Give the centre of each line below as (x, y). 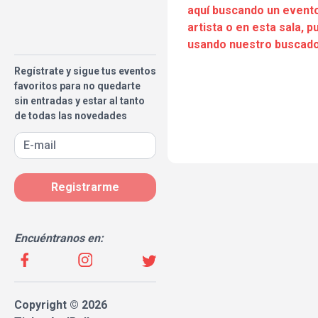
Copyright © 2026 (61, 305)
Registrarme (85, 187)
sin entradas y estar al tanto (79, 101)
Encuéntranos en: (59, 238)
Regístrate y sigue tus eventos (85, 71)
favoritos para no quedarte (77, 86)
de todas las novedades (71, 116)
